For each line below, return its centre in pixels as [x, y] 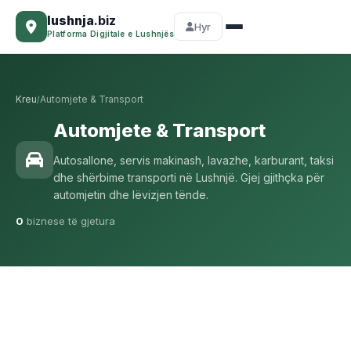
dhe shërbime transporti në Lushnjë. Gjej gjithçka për [189, 177]
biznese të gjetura [69, 221]
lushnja [71, 20]
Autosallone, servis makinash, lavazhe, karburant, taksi [194, 160]
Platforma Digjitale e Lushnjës [110, 33]
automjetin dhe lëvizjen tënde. [131, 195]
